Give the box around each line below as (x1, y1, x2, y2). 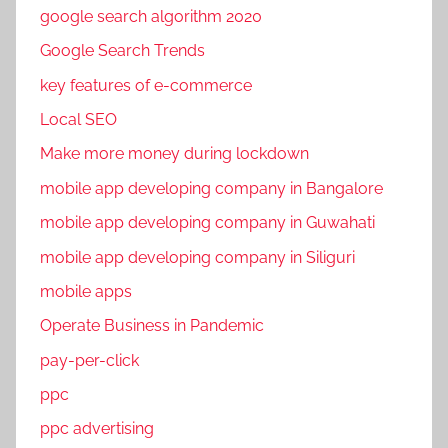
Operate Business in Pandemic (40, 316, 264, 336)
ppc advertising (40, 419, 154, 439)
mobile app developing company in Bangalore (40, 178, 383, 198)
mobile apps (40, 281, 132, 301)
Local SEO (40, 110, 117, 130)
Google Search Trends (40, 41, 205, 61)
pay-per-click (40, 350, 139, 370)
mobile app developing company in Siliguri (40, 247, 355, 267)
